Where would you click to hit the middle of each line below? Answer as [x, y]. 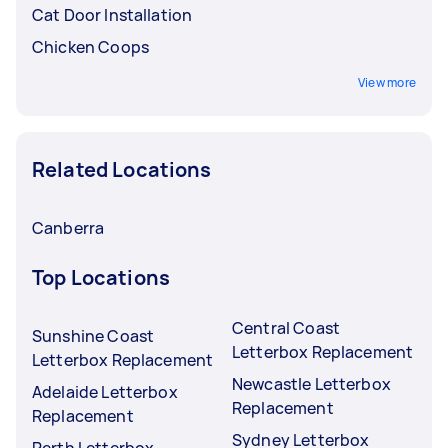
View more [386, 82]
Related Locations [122, 169]
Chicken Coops [90, 46]
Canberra [68, 227]
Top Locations [101, 277]
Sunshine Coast [93, 335]
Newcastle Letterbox [311, 383]
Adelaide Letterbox [105, 391]
